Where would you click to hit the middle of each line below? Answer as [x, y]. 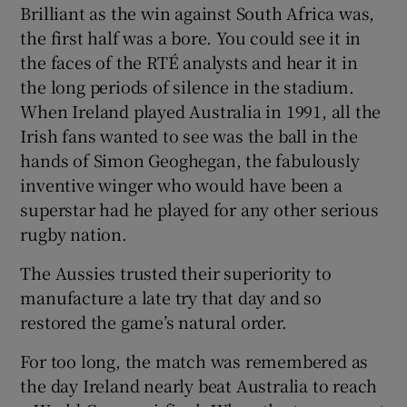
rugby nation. [74, 233]
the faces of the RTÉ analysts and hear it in [189, 61]
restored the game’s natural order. [154, 321]
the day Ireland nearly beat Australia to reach [199, 385]
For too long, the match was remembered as [194, 360]
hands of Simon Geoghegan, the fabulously [190, 159]
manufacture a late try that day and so [171, 297]
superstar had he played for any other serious [199, 208]
